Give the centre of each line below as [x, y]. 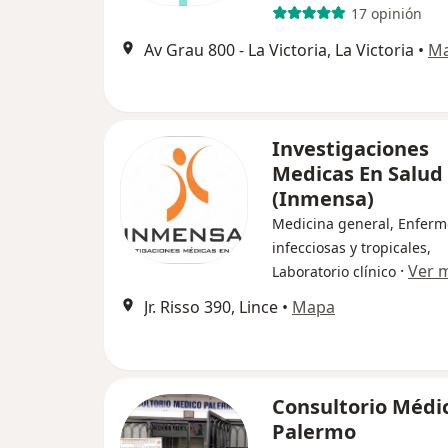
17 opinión [386, 13]
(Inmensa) [323, 199]
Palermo [314, 432]
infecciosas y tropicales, [351, 248]
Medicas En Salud [357, 174]
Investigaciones [350, 149]
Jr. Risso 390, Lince [211, 307]
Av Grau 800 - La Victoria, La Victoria [279, 50]
